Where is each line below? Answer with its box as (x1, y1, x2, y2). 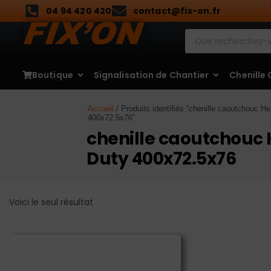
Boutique (32, 68, 73, 81)
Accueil (88, 105, 114, 114)
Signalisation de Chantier (93, 68, 209, 81)
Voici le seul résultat (9, 196, 93, 209)
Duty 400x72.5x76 (87, 147, 237, 171)
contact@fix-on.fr (132, 5, 221, 17)
